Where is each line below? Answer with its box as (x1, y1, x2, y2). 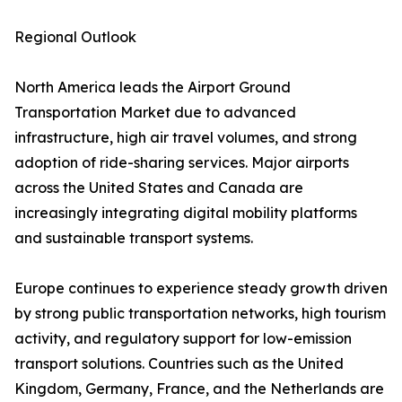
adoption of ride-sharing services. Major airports (14, 153, 349, 172)
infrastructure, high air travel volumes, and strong (14, 128, 357, 147)
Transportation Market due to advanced (14, 103, 296, 122)
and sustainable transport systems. (14, 229, 253, 248)
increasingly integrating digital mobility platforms (14, 204, 357, 223)
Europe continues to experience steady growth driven (14, 279, 388, 298)
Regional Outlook (14, 28, 136, 47)
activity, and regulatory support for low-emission (14, 329, 352, 348)
